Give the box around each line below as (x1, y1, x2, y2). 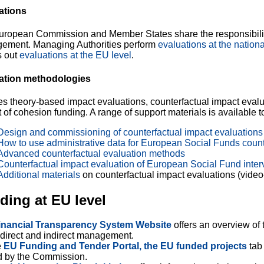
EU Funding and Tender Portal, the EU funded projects (4, 240, 247, 251)
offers (174, 219, 197, 230)
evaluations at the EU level (19, 50, 131, 61)
